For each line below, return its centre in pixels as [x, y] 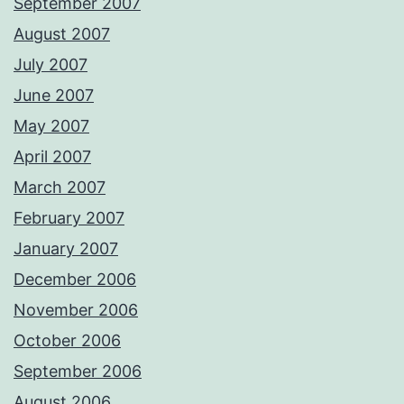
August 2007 [62, 34]
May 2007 [51, 126]
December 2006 [75, 280]
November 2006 [76, 310]
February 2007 [69, 218]
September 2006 [78, 372]
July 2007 [50, 65]
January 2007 [66, 249]
